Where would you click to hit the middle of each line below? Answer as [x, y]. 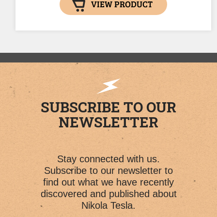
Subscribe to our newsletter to [108, 170]
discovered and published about [108, 194]
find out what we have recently [108, 182]
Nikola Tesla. [108, 205]
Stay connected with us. [108, 159]
